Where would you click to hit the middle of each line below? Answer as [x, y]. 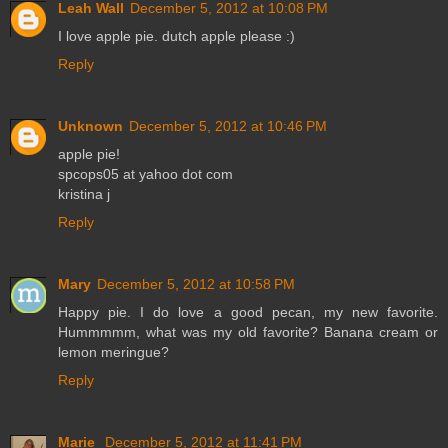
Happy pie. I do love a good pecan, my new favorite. [248, 312]
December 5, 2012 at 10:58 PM [196, 284]
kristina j [84, 194]
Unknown [90, 126]
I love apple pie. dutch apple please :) [176, 36]
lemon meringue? [113, 352]
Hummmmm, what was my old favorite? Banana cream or [248, 332]
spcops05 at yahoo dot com [145, 174]
